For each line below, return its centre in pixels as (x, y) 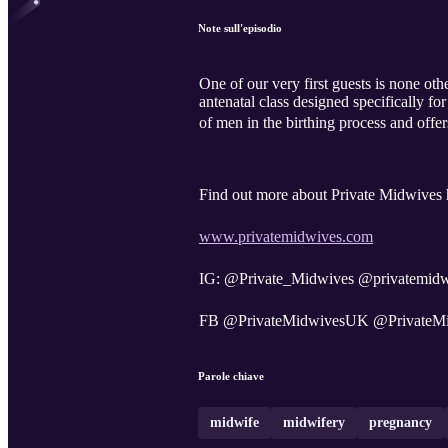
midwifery (314, 423)
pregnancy (400, 423)
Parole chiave (231, 376)
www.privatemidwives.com (286, 237)
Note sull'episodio (240, 28)
